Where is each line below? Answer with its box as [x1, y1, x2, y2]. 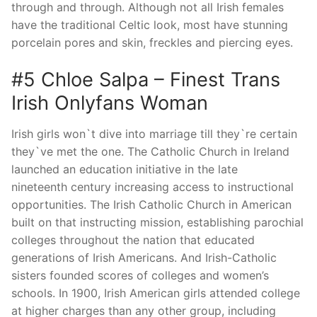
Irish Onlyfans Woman [11, 91, 208, 115]
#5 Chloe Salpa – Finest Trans [11, 68, 280, 92]
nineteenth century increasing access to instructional [11, 179, 294, 194]
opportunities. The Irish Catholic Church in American [11, 197, 292, 212]
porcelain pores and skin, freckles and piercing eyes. [11, 35, 293, 50]
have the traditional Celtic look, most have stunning [11, 18, 288, 33]
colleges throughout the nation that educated [11, 232, 255, 247]
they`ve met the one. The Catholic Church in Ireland [11, 144, 289, 158]
